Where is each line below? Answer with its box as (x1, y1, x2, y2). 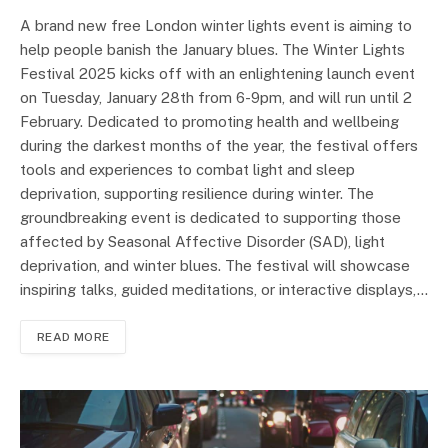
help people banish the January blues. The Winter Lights (20, 40, 405, 58)
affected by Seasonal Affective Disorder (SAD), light (20, 232, 385, 250)
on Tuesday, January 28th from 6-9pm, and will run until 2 (20, 88, 412, 106)
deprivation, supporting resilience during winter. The (20, 184, 374, 202)
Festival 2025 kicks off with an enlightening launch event (20, 64, 415, 82)
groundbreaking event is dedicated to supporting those (20, 208, 401, 226)
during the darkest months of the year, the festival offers (20, 136, 418, 154)
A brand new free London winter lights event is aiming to (20, 16, 412, 34)
